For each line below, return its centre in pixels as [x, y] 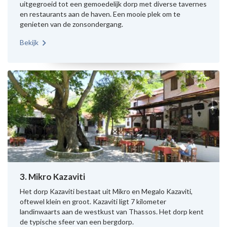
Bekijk [29, 42]
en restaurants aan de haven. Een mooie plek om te [100, 14]
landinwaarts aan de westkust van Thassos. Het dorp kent [112, 212]
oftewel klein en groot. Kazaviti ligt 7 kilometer [93, 201]
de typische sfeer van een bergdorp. [77, 222]
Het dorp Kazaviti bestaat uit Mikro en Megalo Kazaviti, [106, 191]
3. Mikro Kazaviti [52, 177]
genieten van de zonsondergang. [71, 24]
